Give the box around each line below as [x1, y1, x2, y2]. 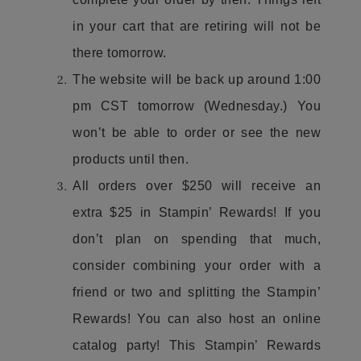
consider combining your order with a [73, 259, 321, 272]
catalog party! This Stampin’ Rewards [73, 338, 321, 352]
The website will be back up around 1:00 [73, 73, 321, 86]
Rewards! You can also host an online [73, 312, 321, 326]
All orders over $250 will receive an [73, 179, 321, 193]
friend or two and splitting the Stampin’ [73, 285, 321, 299]
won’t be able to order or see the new [73, 126, 321, 139]
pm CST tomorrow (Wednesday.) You [73, 99, 321, 113]
